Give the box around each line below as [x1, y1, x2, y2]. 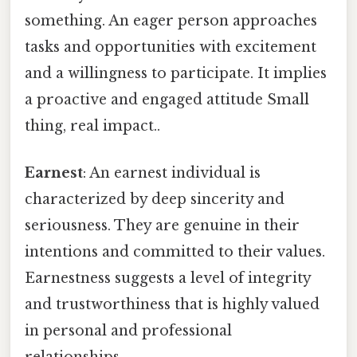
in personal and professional [25, 322, 232, 340]
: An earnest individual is [83, 164, 261, 182]
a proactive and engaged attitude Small [25, 90, 309, 108]
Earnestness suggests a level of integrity [25, 269, 311, 288]
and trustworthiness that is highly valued [25, 296, 320, 314]
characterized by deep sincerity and [25, 190, 284, 209]
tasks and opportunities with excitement [25, 37, 316, 56]
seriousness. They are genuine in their [25, 217, 300, 235]
